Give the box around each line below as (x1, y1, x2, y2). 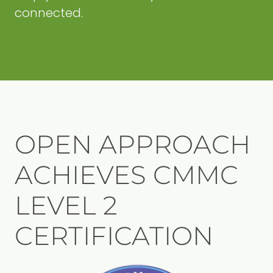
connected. (15, 4, 83, 21)
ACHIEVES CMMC (15, 159, 238, 191)
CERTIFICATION (15, 220, 213, 252)
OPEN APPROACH (15, 129, 250, 160)
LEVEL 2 (15, 190, 118, 221)
